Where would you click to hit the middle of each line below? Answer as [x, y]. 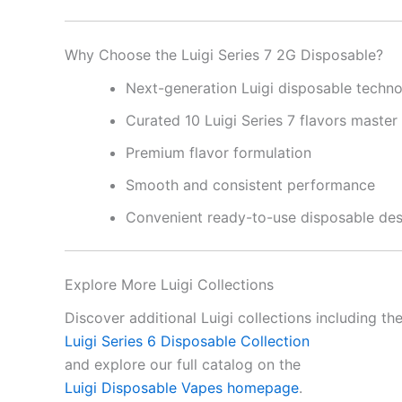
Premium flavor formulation [218, 152]
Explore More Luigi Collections [169, 284]
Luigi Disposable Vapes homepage [182, 388]
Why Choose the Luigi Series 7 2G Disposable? [224, 54]
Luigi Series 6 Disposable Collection [187, 341]
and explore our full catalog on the [183, 365]
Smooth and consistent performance [250, 184]
